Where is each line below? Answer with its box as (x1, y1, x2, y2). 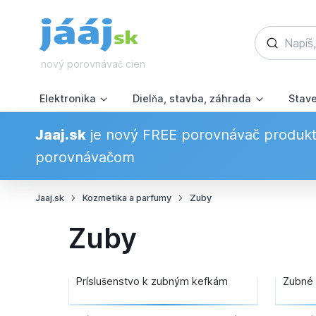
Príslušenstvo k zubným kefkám (75, 275, 228, 288)
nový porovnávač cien (40, 58, 145, 71)
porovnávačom (35, 149, 135, 166)
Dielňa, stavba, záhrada (133, 92, 252, 105)
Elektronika (39, 92, 96, 105)
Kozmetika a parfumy (82, 193, 171, 204)
